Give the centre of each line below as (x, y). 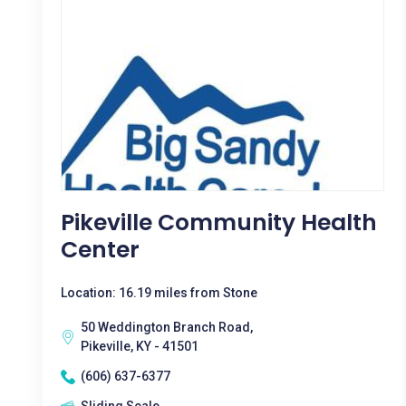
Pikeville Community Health (219, 222)
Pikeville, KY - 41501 (140, 346)
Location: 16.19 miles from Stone (159, 293)
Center (100, 250)
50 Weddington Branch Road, (167, 327)
